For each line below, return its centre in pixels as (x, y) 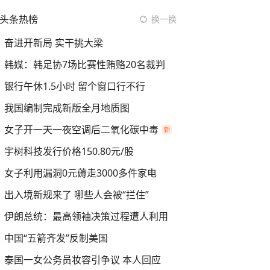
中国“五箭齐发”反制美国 (56, 238)
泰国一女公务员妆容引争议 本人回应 (83, 260)
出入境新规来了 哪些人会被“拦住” (77, 195)
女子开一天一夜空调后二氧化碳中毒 (81, 130)
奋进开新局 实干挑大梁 (54, 43)
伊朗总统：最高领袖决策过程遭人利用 (86, 216)
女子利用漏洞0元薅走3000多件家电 (80, 173)
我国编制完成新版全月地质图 (67, 108)
